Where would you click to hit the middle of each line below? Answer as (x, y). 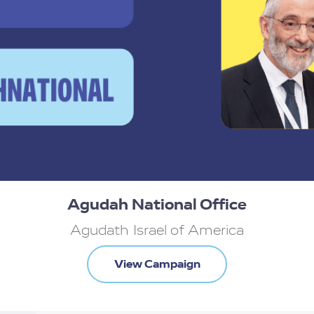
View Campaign (157, 264)
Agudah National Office (157, 205)
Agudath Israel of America (157, 231)
